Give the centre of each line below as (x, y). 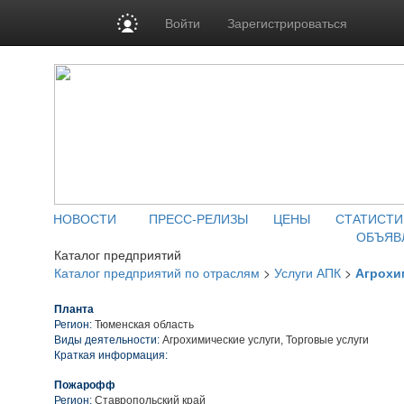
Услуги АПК (308, 272)
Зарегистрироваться (288, 23)
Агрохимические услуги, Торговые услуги (264, 340)
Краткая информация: (111, 355)
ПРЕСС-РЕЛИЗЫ (198, 218)
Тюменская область (144, 325)
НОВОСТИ (85, 218)
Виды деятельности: (107, 340)
